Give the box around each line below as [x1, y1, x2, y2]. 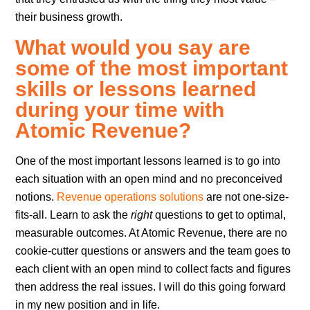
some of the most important [15, 56, 289, 80]
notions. [15, 190, 57, 203]
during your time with [15, 98, 225, 121]
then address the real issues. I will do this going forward [15, 280, 286, 293]
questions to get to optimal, [155, 208, 286, 221]
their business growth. [15, 10, 123, 23]
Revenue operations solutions [57, 190, 204, 203]
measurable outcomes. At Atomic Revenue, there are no [15, 226, 288, 239]
